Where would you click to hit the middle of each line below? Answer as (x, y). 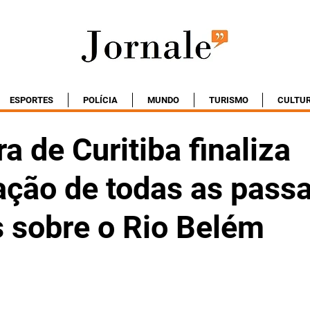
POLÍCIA (100, 100)
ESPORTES (31, 100)
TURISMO (228, 100)
